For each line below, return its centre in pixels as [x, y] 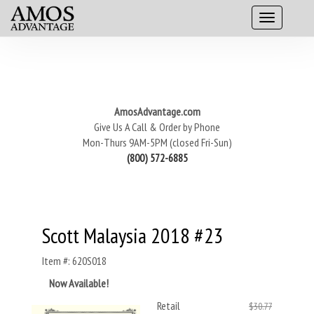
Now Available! [79, 283]
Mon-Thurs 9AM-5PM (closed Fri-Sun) [157, 142]
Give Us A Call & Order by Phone [157, 127]
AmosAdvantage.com [157, 111]
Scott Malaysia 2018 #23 [133, 235]
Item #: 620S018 [74, 261]
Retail [169, 306]
